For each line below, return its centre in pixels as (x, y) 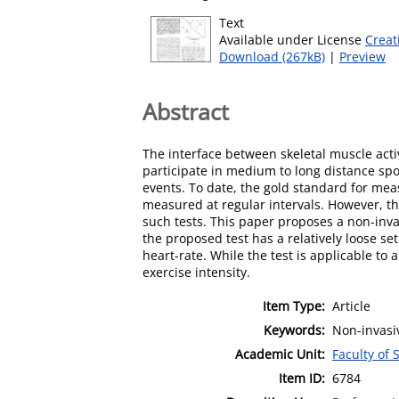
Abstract (186, 111)
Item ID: (302, 378)
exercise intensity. (196, 272)
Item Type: (294, 305)
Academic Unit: (280, 354)
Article (351, 305)
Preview (362, 57)
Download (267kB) (272, 57)
